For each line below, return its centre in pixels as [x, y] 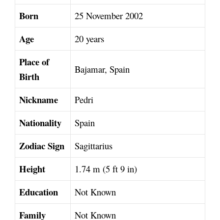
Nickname [39, 100]
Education [39, 192]
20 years [91, 39]
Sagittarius [94, 146]
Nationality [40, 123]
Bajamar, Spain [102, 69]
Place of [34, 62]
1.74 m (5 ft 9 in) [106, 169]
